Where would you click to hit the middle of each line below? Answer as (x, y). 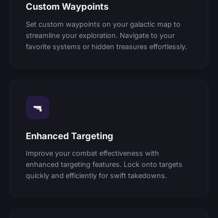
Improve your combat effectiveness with (92, 153)
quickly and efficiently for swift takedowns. (96, 176)
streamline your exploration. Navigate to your (100, 35)
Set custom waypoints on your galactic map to (103, 24)
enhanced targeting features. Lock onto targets (104, 164)
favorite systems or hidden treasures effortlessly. (106, 46)
